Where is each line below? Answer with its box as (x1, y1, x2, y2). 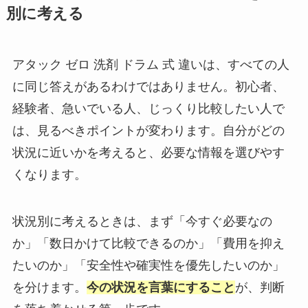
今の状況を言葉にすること (86, 280, 235, 295)
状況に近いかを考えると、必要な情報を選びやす (12, 146, 285, 160)
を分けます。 (12, 280, 87, 295)
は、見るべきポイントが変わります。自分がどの (12, 124, 285, 138)
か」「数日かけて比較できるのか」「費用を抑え (12, 236, 285, 251)
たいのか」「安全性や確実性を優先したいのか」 (12, 258, 285, 273)
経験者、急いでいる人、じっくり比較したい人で (12, 102, 285, 116)
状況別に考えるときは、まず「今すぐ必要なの (12, 214, 272, 229)
